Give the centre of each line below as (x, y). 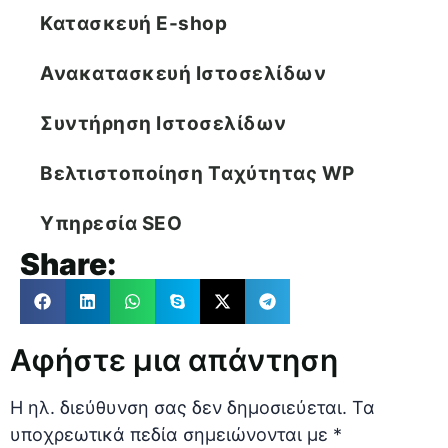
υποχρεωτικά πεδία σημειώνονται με (171, 435)
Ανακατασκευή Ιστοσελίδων (183, 74)
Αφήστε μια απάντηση (174, 360)
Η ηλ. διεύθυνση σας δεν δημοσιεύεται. (178, 408)
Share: (68, 264)
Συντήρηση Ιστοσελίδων (163, 124)
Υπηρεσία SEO (111, 224)
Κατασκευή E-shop (133, 24)
